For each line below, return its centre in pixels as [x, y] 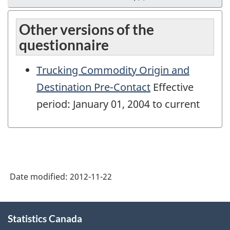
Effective [172, 87]
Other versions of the [87, 30]
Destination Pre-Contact [93, 87]
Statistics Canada [45, 218]
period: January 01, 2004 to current [118, 104]
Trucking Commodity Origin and [113, 70]
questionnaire [64, 45]
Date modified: [40, 176]
